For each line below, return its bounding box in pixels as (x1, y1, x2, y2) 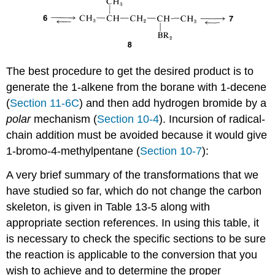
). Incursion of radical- (159, 113, 266, 126)
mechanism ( (31, 113, 98, 126)
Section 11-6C (10, 97, 80, 110)
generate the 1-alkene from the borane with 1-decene (6, 81, 267, 94)
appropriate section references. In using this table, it (6, 217, 260, 230)
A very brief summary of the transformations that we (6, 169, 259, 182)
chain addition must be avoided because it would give (6, 129, 268, 142)
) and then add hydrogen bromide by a (79, 97, 267, 110)
